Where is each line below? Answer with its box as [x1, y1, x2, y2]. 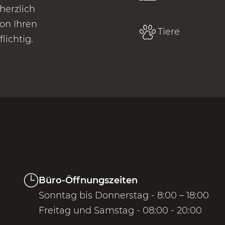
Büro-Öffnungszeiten [39, 174, 138, 186]
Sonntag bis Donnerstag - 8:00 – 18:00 [39, 189, 209, 201]
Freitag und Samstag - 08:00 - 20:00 [39, 204, 202, 216]
